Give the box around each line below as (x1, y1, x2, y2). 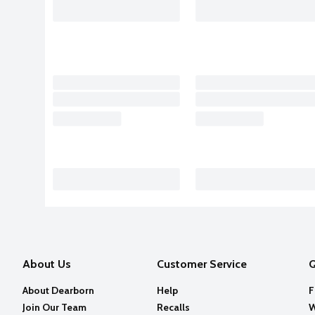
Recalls (156, 300, 190, 314)
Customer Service (156, 257, 247, 271)
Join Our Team (22, 300, 86, 314)
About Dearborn (22, 283, 94, 297)
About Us (22, 257, 71, 271)
